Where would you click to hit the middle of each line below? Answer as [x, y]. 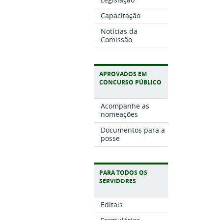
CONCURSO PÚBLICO [130, 82]
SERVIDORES [118, 181]
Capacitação [120, 16]
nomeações [119, 114]
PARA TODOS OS [123, 173]
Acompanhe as [125, 106]
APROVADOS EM [123, 74]
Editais [111, 205]
